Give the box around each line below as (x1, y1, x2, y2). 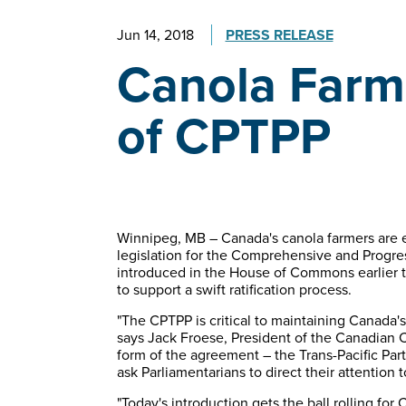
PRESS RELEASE (225, 24, 333, 46)
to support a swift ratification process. (116, 279, 352, 301)
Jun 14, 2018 (116, 24, 194, 46)
